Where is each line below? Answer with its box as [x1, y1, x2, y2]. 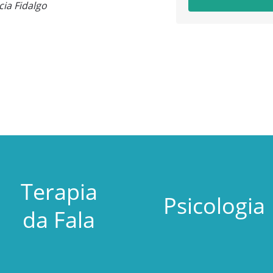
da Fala [23, 204, 95, 235]
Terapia [20, 176, 97, 207]
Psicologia [163, 190, 265, 221]
